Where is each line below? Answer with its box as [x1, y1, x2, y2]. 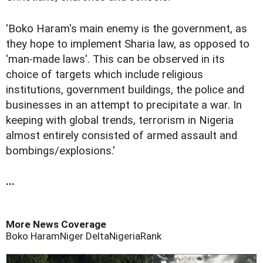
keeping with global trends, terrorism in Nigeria [6, 114, 234, 127]
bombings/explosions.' [6, 144, 115, 158]
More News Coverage [6, 218, 106, 231]
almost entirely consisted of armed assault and [6, 129, 237, 143]
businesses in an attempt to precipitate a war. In [6, 99, 242, 112]
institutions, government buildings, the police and [6, 83, 244, 97]
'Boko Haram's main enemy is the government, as [6, 22, 247, 36]
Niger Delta [60, 230, 109, 242]
